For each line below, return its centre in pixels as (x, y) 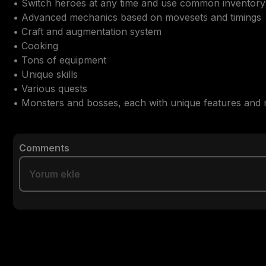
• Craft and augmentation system (87, 31)
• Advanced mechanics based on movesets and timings (137, 17)
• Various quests (50, 88)
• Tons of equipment (60, 60)
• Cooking (36, 46)
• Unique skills (45, 74)
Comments (44, 148)
